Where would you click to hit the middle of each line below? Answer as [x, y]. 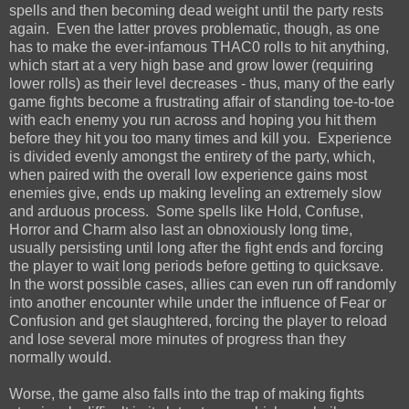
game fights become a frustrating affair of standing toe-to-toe [202, 101]
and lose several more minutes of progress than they [178, 339]
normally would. [60, 357]
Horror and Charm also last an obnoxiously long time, [181, 229]
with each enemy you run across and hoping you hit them [193, 120]
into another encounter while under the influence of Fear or [198, 302]
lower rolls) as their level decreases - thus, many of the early [202, 83]
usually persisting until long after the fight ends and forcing [196, 247]
